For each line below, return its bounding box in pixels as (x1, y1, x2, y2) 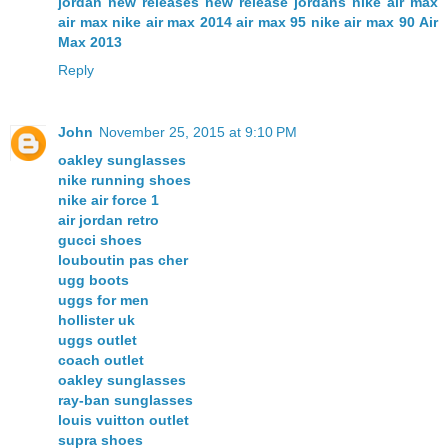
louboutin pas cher (58, 252, 188, 269)
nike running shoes (58, 172, 191, 189)
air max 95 (236, 14, 307, 31)
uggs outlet (58, 332, 137, 349)
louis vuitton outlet (58, 412, 189, 429)
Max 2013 (58, 34, 122, 51)
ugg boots (58, 272, 129, 289)
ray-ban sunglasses (58, 392, 193, 409)
